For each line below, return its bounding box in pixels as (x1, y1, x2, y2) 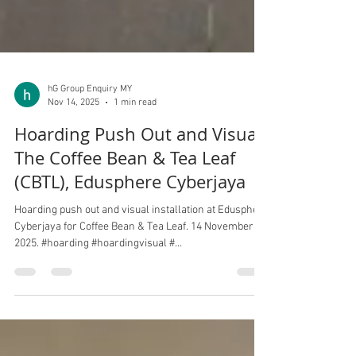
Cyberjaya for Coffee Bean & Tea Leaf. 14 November (14, 306, 253, 319)
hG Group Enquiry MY (48, 169, 132, 180)
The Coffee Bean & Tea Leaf (14, 232, 235, 255)
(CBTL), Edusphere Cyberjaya (14, 256, 246, 279)
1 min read (114, 182, 157, 194)
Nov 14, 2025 (48, 182, 99, 194)
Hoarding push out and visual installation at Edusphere (14, 289, 269, 303)
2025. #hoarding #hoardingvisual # (14, 323, 91, 336)
